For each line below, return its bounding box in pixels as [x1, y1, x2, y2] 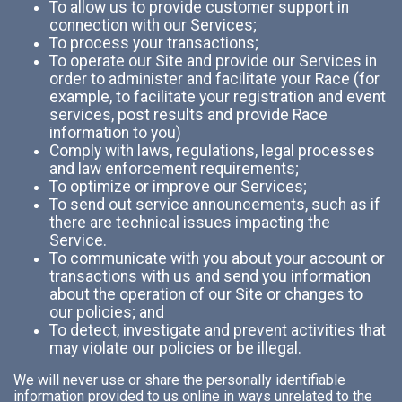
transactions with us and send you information [49, 267, 371, 285]
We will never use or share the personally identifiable [13, 371, 345, 389]
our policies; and [49, 302, 164, 321]
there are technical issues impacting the [49, 213, 330, 232]
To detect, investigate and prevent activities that [49, 320, 386, 339]
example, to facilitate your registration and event [49, 87, 386, 106]
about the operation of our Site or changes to [49, 284, 363, 303]
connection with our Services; [49, 15, 257, 34]
